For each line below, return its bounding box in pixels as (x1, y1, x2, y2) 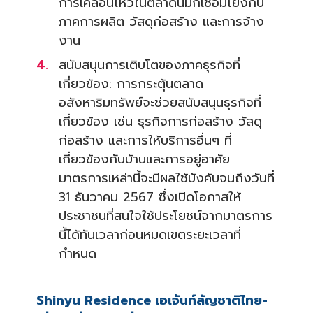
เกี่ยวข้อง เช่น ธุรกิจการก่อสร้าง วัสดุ (59, 112, 262, 132)
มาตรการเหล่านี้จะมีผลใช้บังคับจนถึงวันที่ (59, 168, 275, 189)
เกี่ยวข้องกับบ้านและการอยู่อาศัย (59, 150, 230, 170)
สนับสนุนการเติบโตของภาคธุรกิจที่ (59, 55, 240, 75)
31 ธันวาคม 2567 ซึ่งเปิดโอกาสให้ (59, 187, 241, 208)
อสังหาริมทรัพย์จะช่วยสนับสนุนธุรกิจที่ (59, 93, 261, 113)
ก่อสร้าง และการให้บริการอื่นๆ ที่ (59, 131, 232, 151)
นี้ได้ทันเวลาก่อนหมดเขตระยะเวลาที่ (59, 225, 241, 245)
